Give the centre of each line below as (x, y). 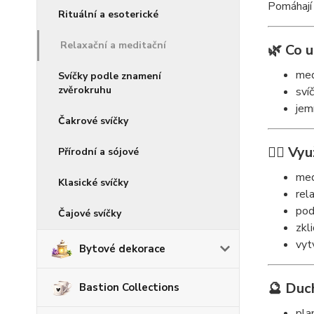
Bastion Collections (129, 287)
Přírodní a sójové (98, 152)
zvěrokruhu (85, 90)
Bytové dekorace (122, 249)
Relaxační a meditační (113, 45)
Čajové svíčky (90, 213)
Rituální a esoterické (108, 14)
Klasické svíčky (93, 183)
